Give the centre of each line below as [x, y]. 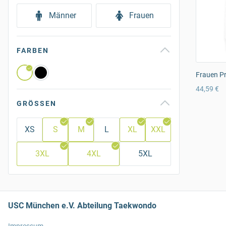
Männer [62, 15]
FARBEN [33, 50]
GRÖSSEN [34, 103]
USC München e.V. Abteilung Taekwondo [82, 206]
